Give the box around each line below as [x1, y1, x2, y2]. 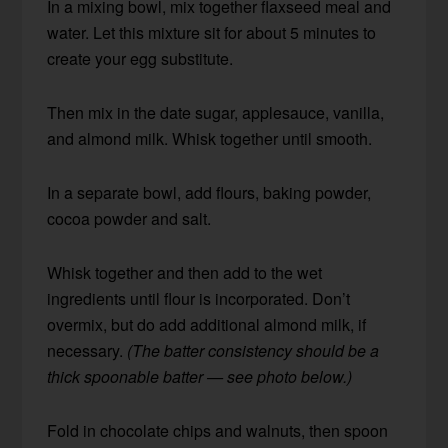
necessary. [47, 339, 128, 363]
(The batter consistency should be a [127, 339, 380, 363]
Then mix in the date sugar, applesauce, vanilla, [47, 101, 385, 125]
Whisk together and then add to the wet [47, 261, 323, 285]
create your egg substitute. [47, 47, 234, 71]
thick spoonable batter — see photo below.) [47, 365, 353, 389]
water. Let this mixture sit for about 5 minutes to [47, 21, 377, 45]
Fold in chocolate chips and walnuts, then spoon [47, 419, 389, 443]
